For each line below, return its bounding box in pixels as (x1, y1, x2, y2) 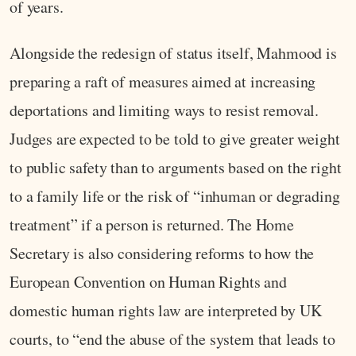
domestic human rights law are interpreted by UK (10, 300, 322, 322)
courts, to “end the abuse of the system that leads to (10, 328, 335, 350)
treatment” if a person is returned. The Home (10, 214, 294, 236)
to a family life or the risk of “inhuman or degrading (10, 185, 340, 207)
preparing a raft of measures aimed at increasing (10, 71, 316, 93)
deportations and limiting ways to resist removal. (10, 99, 319, 122)
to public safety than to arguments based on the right (10, 157, 342, 179)
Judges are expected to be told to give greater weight (10, 128, 340, 150)
